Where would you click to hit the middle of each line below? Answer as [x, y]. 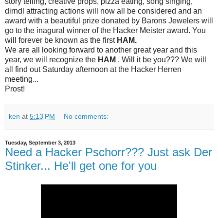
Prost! [15, 89]
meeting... [22, 79]
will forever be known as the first [61, 40]
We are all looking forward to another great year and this [101, 50]
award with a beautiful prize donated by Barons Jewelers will [109, 21]
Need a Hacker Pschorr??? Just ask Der [109, 152]
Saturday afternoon [75, 70]
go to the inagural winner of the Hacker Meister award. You [105, 31]
